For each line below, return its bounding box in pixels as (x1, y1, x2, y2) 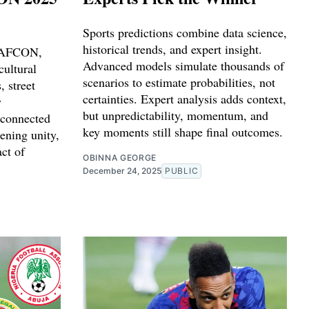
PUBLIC (165, 165, 199, 176)
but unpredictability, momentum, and (83, 106, 268, 123)
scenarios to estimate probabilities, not (83, 73, 275, 90)
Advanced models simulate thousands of (83, 57, 284, 74)
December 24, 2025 (83, 165, 161, 176)
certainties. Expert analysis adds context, (83, 90, 286, 107)
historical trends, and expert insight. (83, 40, 262, 57)
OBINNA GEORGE (83, 152, 157, 163)
